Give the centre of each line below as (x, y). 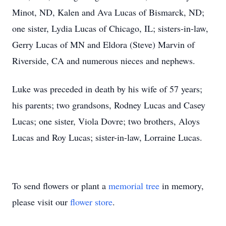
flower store (91, 202)
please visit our (41, 202)
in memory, (182, 186)
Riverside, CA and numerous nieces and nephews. (104, 61)
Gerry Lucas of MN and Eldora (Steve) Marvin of (103, 44)
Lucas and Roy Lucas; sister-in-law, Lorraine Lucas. (107, 137)
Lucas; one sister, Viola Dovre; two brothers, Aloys (106, 121)
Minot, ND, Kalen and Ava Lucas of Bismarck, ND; (108, 12)
